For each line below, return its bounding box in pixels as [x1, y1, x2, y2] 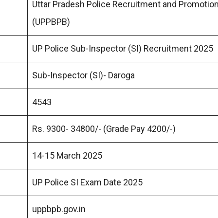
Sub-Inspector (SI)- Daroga [32, 70, 135, 80]
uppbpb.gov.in [32, 203, 86, 214]
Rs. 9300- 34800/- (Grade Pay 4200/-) [32, 123, 176, 134]
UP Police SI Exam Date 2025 [32, 177, 143, 187]
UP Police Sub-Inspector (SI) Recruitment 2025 [32, 43, 213, 54]
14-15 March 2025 [32, 150, 102, 161]
